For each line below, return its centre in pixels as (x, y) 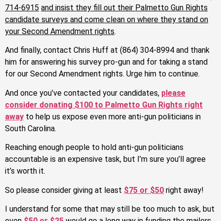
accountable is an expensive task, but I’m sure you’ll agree (105, 159)
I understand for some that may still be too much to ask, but (110, 209)
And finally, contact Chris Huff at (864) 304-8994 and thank (107, 50)
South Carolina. (31, 128)
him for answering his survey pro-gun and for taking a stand (106, 62)
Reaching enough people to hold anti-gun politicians (94, 147)
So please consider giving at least (64, 190)
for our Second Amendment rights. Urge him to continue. (102, 74)
